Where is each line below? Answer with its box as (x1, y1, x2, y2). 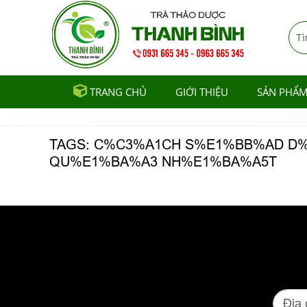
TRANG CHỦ (90, 85, 147, 99)
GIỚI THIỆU (175, 85, 228, 99)
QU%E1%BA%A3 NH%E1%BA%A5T (49, 154, 277, 169)
